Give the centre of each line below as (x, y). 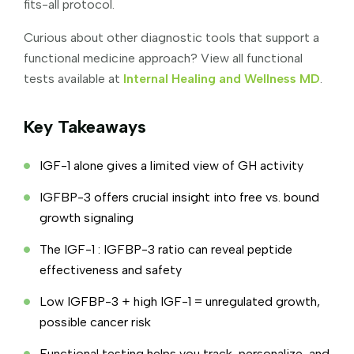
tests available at (73, 78)
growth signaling (87, 217)
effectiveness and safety (111, 269)
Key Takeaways (85, 126)
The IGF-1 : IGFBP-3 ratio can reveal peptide (166, 249)
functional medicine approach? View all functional (163, 58)
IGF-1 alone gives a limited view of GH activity (171, 165)
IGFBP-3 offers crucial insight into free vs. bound (179, 197)
